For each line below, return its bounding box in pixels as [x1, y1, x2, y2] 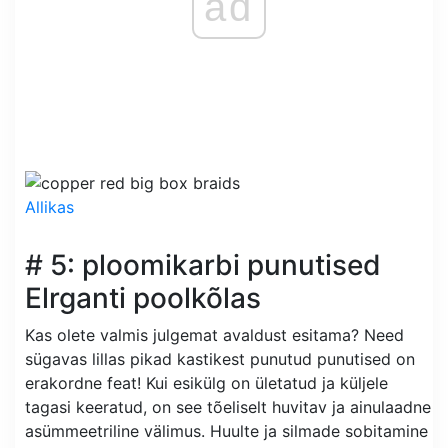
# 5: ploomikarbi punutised [25, 248, 381, 283]
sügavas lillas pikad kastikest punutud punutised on [25, 349, 415, 370]
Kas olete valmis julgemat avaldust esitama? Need [25, 325, 404, 346]
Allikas [25, 197, 74, 218]
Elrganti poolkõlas [25, 281, 261, 316]
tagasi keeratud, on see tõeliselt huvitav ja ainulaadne [25, 397, 431, 418]
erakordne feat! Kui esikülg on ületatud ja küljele [25, 373, 388, 394]
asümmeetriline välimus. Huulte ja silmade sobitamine [25, 421, 428, 442]
